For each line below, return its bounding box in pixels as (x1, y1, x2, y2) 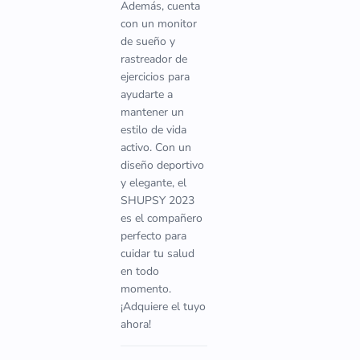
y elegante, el (121, 175, 186, 190)
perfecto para (121, 228, 186, 243)
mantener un (121, 104, 184, 120)
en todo (121, 264, 159, 279)
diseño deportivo (121, 157, 204, 173)
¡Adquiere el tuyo (121, 299, 206, 314)
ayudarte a (121, 87, 173, 102)
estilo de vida (121, 122, 186, 137)
